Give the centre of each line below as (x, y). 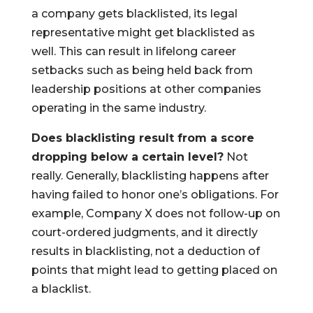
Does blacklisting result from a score (143, 138)
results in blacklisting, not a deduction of (145, 251)
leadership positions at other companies (146, 89)
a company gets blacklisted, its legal (134, 14)
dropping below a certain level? (127, 157)
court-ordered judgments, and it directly (144, 232)
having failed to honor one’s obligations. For (155, 195)
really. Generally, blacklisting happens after (150, 176)
